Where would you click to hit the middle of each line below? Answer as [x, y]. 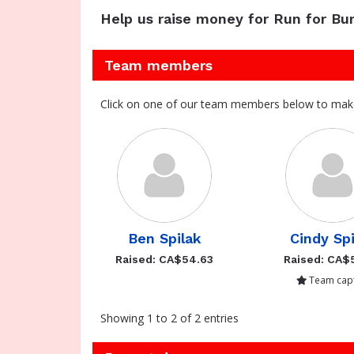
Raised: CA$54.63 [165, 259]
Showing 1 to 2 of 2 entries [169, 318]
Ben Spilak [164, 238]
